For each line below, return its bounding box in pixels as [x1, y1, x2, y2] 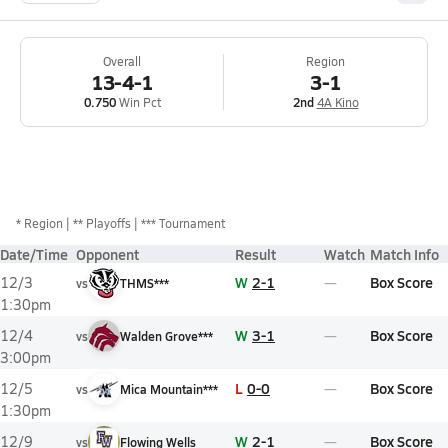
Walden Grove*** [120, 328, 213, 344]
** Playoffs [73, 215, 131, 231]
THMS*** [120, 275, 169, 291]
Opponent [76, 244, 139, 264]
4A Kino [316, 94, 359, 110]
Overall [103, 53, 141, 69]
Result [235, 244, 276, 264]
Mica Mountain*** [120, 381, 218, 397]
